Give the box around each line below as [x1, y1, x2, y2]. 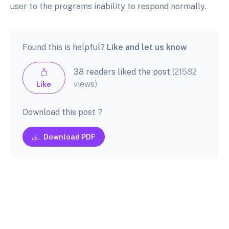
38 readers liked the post [73, 66, 172, 77]
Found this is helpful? [22, 42, 107, 53]
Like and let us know [107, 42, 187, 53]
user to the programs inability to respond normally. [10, 2, 208, 12]
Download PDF [43, 132, 96, 142]
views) [73, 79, 97, 89]
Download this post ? [22, 107, 102, 118]
